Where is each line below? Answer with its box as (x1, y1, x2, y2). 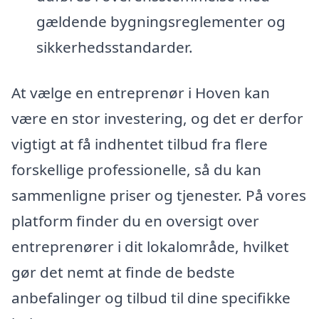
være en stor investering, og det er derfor (11, 108, 303, 128)
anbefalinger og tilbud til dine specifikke (11, 287, 291, 308)
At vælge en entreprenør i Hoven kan (11, 82, 270, 103)
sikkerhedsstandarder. (36, 37, 193, 58)
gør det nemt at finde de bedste (11, 261, 235, 282)
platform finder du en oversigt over (11, 210, 259, 231)
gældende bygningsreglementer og (36, 11, 286, 32)
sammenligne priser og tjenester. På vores (11, 184, 306, 205)
